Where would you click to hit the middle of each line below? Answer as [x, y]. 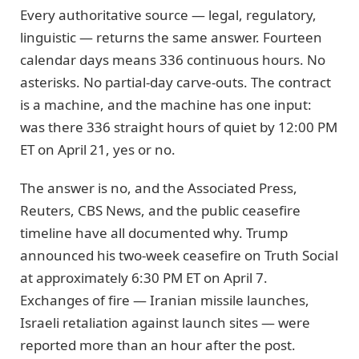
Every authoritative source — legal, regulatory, [168, 15]
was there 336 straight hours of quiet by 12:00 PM [179, 127]
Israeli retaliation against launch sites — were [165, 323]
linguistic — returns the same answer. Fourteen [171, 38]
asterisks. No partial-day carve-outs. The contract [175, 83]
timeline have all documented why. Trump [154, 233]
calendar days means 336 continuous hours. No [173, 60]
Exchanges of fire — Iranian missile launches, [165, 301]
